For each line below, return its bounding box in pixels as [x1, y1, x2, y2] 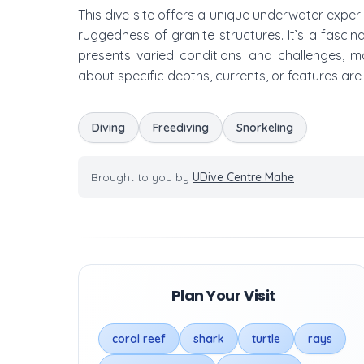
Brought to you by [91, 170, 193, 184]
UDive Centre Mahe [193, 170, 294, 184]
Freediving [153, 120, 209, 135]
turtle [252, 331, 280, 346]
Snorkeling [236, 120, 293, 135]
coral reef [112, 331, 166, 346]
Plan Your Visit [171, 285, 275, 305]
